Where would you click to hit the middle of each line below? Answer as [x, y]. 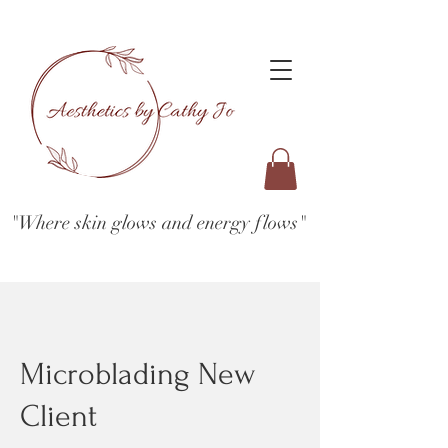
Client [58, 416]
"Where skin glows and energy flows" [158, 222]
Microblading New [138, 374]
